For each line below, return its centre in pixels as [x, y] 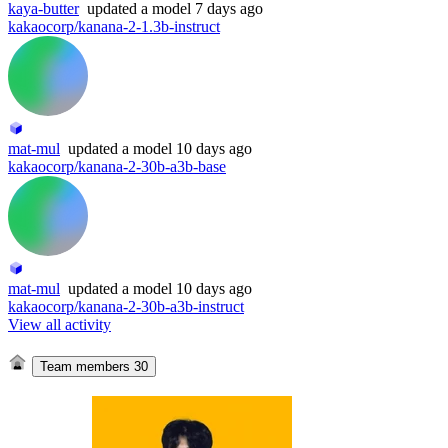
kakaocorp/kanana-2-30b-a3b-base [117, 166]
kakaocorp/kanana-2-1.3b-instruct [114, 26]
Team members [86, 367]
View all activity [59, 324]
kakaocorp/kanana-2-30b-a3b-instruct [126, 306]
